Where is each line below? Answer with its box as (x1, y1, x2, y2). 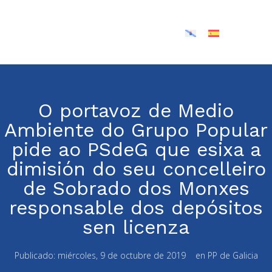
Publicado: (14, 250, 58, 262)
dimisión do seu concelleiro (6, 157, 266, 181)
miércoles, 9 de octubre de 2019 (57, 250, 186, 262)
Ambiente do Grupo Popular (4, 118, 268, 142)
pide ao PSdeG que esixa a (11, 138, 261, 161)
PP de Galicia (207, 250, 258, 262)
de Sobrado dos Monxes (22, 177, 250, 200)
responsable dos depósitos (9, 196, 263, 220)
